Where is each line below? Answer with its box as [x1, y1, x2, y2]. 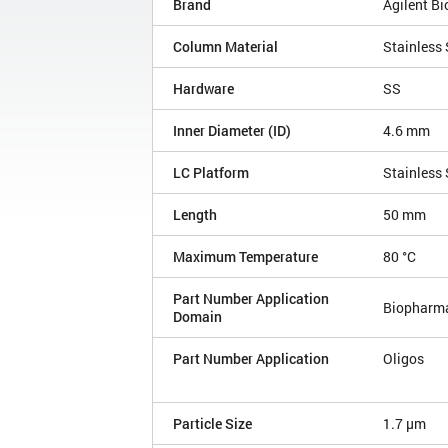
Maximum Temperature [173, 247, 318, 267]
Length [173, 205, 217, 225]
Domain [173, 307, 222, 327]
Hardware [173, 79, 234, 99]
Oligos [383, 349, 424, 369]
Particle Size [173, 414, 252, 434]
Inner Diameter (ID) [173, 121, 291, 141]
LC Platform [173, 163, 249, 183]
